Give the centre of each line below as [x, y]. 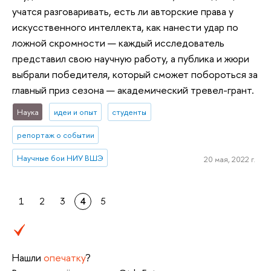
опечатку [64, 258]
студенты [129, 112]
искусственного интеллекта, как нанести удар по [125, 27]
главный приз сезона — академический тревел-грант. [133, 90]
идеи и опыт [75, 112]
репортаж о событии [55, 135]
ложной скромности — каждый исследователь [118, 43]
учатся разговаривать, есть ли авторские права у [123, 11]
